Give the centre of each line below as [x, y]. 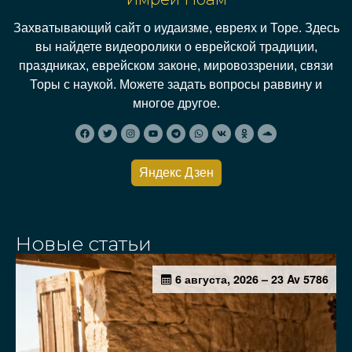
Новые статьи [84, 244]
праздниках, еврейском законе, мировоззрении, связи [176, 65]
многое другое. [176, 103]
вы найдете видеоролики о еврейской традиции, [176, 46]
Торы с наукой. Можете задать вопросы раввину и [176, 84]
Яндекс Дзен [176, 173]
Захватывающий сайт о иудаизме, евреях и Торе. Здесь [176, 27]
